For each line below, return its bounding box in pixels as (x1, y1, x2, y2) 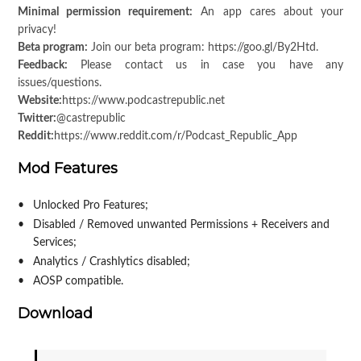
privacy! (17, 24, 56, 36)
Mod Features (17, 160, 118, 178)
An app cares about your (193, 6, 344, 19)
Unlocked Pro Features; (32, 200, 148, 212)
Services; (32, 237, 77, 249)
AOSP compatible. (32, 276, 123, 288)
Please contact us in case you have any (67, 60, 344, 72)
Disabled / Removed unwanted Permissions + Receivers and (32, 219, 330, 231)
